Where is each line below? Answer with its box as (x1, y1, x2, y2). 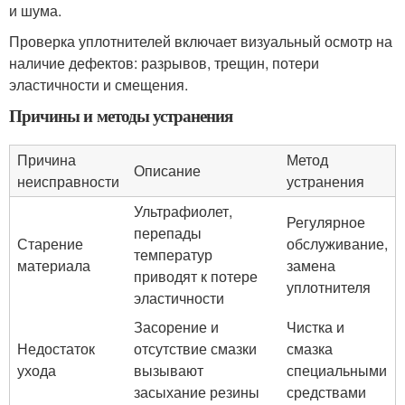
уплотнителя (287, 276, 371, 297)
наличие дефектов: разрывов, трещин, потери (9, 52, 319, 73)
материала (17, 254, 90, 276)
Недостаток (17, 337, 95, 359)
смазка (287, 337, 333, 359)
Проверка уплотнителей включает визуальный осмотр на (9, 30, 392, 52)
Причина (17, 148, 76, 170)
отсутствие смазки (134, 337, 257, 359)
